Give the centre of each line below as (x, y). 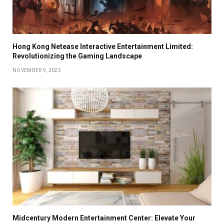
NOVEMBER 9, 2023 (37, 70)
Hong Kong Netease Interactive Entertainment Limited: (103, 46)
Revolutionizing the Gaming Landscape (77, 56)
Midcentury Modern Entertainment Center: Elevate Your (104, 218)
